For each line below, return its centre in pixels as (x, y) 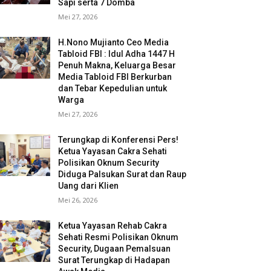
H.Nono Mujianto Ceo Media (114, 43)
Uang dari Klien (89, 186)
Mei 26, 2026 (78, 200)
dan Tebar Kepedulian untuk (113, 89)
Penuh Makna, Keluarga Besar (117, 66)
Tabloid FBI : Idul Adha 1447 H (117, 54)
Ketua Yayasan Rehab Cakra (113, 226)
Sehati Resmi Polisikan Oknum (119, 237)
